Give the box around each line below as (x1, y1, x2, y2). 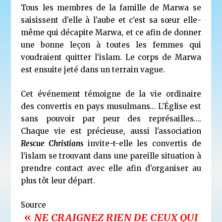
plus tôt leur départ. (21, 175, 96, 185)
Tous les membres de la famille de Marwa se (21, 2, 201, 12)
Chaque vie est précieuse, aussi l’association (21, 126, 201, 136)
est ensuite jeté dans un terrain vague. (21, 64, 166, 74)
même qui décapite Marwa (21, 27, 122, 37)
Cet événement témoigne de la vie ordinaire (21, 89, 201, 99)
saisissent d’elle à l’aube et (21, 15, 126, 25)
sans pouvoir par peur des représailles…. (21, 113, 201, 123)
